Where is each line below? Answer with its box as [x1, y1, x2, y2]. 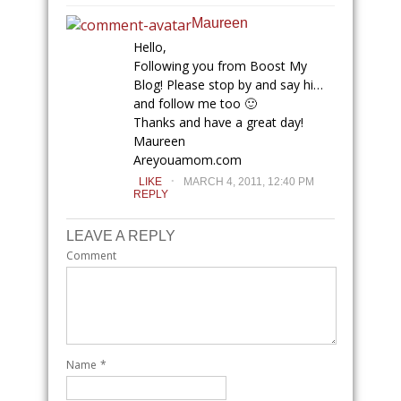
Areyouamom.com [133, 150, 242, 168]
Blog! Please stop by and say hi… [133, 75, 323, 93]
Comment [66, 247, 116, 263]
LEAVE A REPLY [66, 227, 175, 243]
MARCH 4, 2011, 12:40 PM [183, 175, 314, 188]
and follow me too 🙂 [133, 94, 257, 112]
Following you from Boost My [133, 56, 307, 74]
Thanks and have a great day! [133, 113, 303, 131]
